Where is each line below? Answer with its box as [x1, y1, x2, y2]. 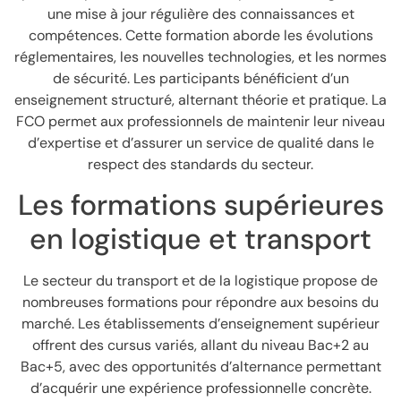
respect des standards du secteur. [88, 154, 313, 174]
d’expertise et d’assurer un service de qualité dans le [27, 132, 374, 152]
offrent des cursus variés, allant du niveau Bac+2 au [32, 336, 369, 355]
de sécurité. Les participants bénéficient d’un [52, 68, 349, 88]
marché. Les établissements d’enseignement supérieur [21, 314, 380, 334]
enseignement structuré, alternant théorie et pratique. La [14, 90, 387, 109]
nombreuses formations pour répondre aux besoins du [22, 293, 379, 312]
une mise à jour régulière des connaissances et [47, 4, 354, 23]
